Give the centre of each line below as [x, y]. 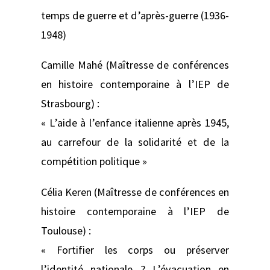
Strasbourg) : [70, 104]
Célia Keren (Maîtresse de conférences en [135, 192]
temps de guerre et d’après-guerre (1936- [135, 16]
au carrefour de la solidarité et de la [135, 142]
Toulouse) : [66, 230]
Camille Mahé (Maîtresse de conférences [135, 65]
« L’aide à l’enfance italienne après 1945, [135, 123]
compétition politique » [94, 162]
